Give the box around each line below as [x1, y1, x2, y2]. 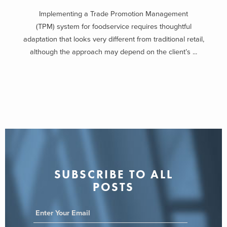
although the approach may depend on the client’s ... [30, 47, 197, 56]
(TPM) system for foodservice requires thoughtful [35, 22, 192, 31]
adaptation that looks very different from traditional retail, [23, 34, 204, 44]
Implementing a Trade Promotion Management [39, 9, 188, 18]
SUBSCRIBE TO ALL [54, 167, 173, 182]
